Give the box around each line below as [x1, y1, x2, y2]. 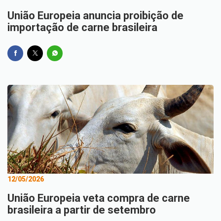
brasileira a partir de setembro [7, 204, 156, 216]
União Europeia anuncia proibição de [7, 9, 184, 22]
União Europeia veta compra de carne [7, 192, 190, 204]
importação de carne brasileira [7, 21, 157, 34]
